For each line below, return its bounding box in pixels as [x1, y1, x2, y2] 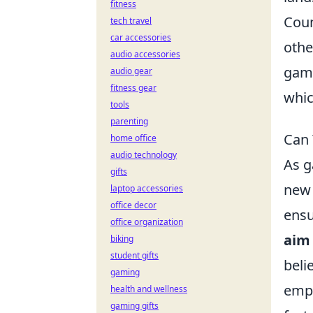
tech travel [110, 15, 152, 27]
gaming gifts [110, 300, 159, 312]
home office [110, 132, 156, 144]
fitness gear [110, 82, 156, 94]
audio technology [110, 149, 177, 161]
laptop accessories [110, 182, 183, 194]
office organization [110, 216, 183, 228]
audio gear [110, 65, 152, 77]
